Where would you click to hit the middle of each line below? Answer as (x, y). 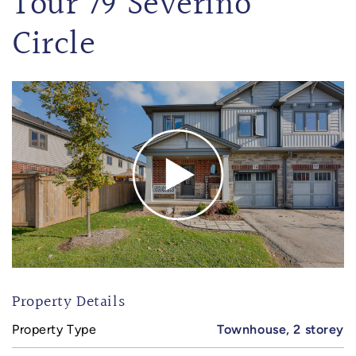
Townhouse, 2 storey (281, 330)
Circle (54, 45)
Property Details (69, 302)
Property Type (54, 330)
